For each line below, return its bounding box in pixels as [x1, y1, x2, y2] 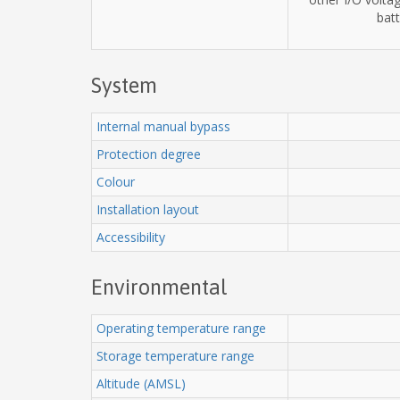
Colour [96, 172, 135, 190]
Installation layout [96, 200, 199, 218]
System [91, 72, 157, 97]
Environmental [91, 274, 228, 299]
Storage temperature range [96, 346, 254, 364]
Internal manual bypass [96, 117, 230, 135]
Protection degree [96, 145, 201, 162]
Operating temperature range [96, 319, 266, 337]
